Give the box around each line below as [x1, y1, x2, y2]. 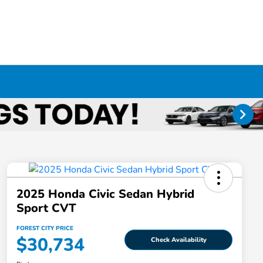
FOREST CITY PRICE [16, 224, 73, 233]
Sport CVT [16, 200, 76, 217]
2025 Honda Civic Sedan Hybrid [16, 186, 194, 203]
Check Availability [150, 235, 207, 244]
